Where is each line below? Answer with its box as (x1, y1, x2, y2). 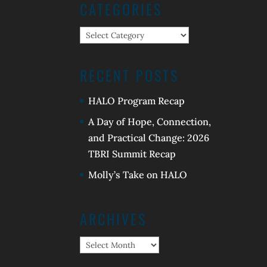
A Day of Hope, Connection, (88, 115, 212, 128)
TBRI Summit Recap (88, 147, 176, 160)
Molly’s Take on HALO (88, 168, 188, 181)
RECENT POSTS (80, 64, 179, 86)
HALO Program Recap (88, 94, 185, 107)
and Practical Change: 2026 (88, 131, 210, 144)
